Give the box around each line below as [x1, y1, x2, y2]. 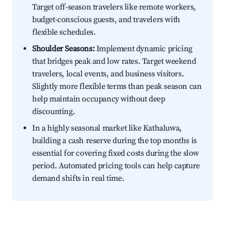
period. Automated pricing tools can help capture [32, 161, 200, 171]
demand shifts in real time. [32, 173, 125, 184]
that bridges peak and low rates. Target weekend [32, 56, 196, 67]
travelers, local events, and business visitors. [32, 69, 184, 79]
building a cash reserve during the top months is [32, 136, 197, 146]
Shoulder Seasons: [32, 44, 95, 54]
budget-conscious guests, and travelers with [32, 15, 180, 25]
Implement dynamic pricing [94, 44, 192, 54]
